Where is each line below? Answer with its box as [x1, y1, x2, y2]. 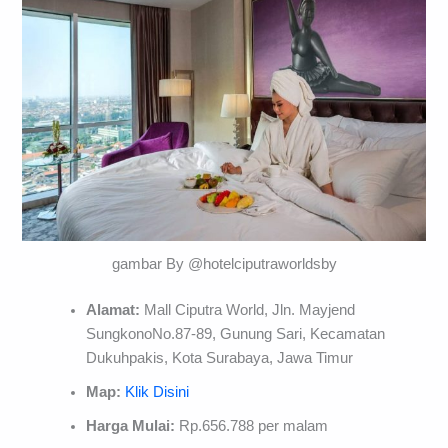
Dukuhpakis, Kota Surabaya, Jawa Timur [86, 350, 354, 367]
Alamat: [86, 302, 141, 319]
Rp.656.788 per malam [175, 418, 329, 435]
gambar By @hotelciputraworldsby [111, 256, 337, 273]
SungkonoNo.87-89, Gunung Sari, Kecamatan [86, 326, 386, 343]
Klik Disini [125, 384, 190, 401]
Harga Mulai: [86, 418, 176, 435]
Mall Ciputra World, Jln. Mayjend [140, 302, 356, 319]
